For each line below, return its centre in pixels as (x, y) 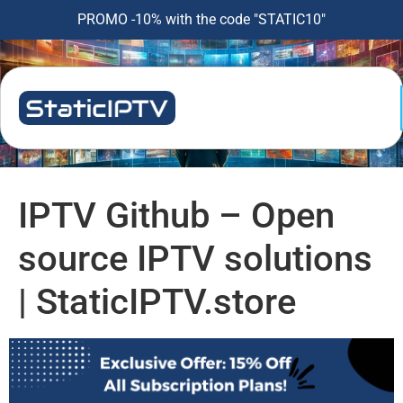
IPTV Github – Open (176, 215)
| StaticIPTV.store (157, 302)
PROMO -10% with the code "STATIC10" (201, 19)
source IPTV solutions (195, 259)
